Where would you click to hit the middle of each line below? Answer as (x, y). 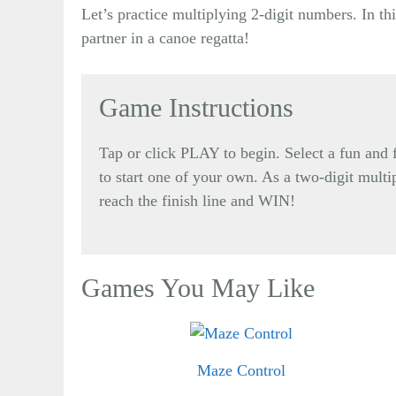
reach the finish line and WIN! (197, 200)
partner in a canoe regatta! (165, 38)
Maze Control (242, 370)
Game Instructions (196, 107)
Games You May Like (198, 287)
